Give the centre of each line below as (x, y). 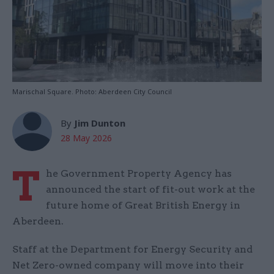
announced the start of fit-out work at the (150, 190)
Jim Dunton (100, 123)
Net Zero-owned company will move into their (128, 265)
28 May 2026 (86, 138)
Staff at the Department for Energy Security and (132, 250)
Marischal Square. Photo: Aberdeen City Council (92, 92)
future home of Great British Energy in (143, 206)
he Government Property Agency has (139, 174)
